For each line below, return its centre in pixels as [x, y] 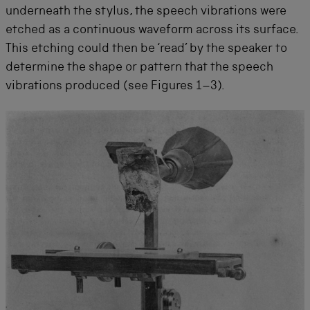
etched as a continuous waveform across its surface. [152, 30]
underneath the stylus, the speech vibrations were [146, 12]
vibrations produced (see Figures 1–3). [115, 86]
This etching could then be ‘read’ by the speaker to [146, 49]
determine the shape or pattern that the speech [139, 68]
